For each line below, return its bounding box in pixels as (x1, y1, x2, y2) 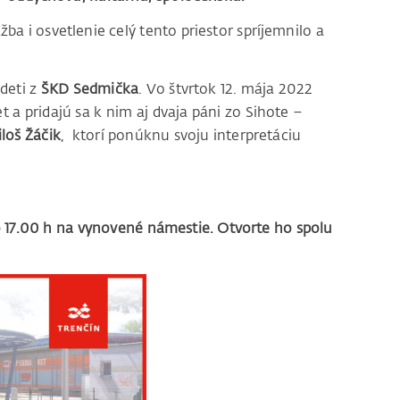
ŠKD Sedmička (40, 79, 139, 98)
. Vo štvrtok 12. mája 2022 (138, 79, 313, 98)
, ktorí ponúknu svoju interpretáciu (60, 126, 302, 145)
